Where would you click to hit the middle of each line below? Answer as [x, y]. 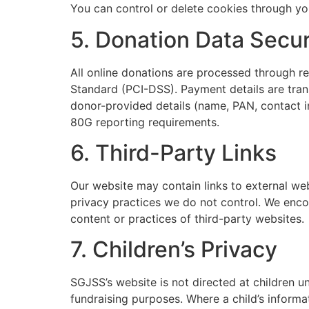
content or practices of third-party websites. [187, 218]
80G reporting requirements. [145, 122]
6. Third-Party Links [173, 152]
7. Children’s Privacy [174, 250]
